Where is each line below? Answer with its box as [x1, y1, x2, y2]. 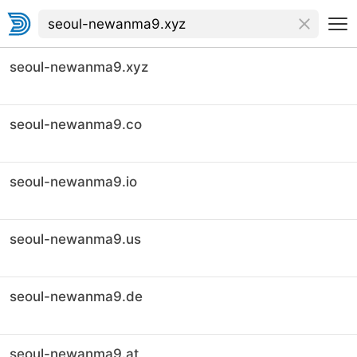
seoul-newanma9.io [10, 174, 137, 190]
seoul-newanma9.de [10, 288, 143, 304]
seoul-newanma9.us [10, 231, 141, 247]
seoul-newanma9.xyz [10, 59, 148, 75]
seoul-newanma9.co [10, 116, 142, 132]
